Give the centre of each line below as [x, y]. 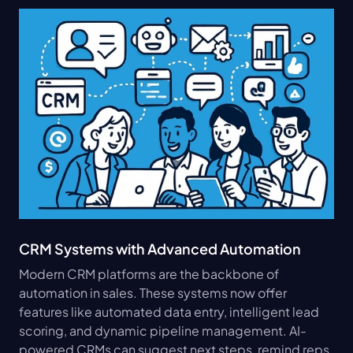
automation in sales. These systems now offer [153, 292]
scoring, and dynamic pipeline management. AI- [163, 330]
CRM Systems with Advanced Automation [160, 248]
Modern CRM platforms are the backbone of [149, 273]
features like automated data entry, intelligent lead [169, 311]
